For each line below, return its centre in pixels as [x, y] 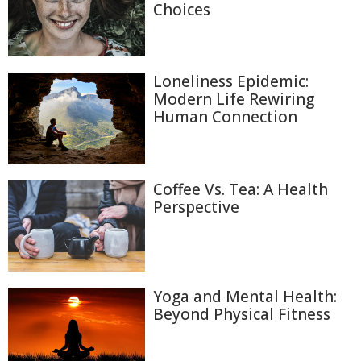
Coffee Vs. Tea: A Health [241, 189]
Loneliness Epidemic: [231, 82]
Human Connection [225, 117]
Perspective [196, 207]
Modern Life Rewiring [234, 100]
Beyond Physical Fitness [242, 315]
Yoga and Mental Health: [245, 297]
